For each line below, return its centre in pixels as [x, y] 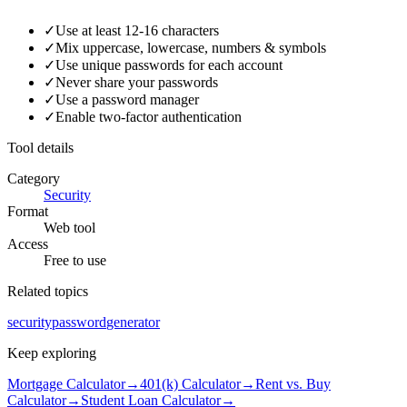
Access [28, 244]
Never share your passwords [137, 83]
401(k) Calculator [190, 384]
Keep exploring [52, 353]
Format [28, 212]
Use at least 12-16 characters [137, 31]
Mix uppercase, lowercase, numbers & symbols [191, 48]
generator [133, 323]
